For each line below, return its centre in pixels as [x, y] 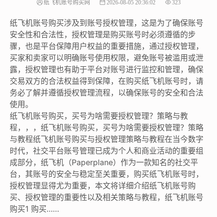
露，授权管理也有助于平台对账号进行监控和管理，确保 [107, 69]
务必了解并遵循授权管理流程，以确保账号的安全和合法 [107, 92]
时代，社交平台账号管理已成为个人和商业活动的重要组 [107, 150]
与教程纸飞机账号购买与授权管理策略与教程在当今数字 [107, 139]
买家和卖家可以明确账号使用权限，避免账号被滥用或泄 [107, 57]
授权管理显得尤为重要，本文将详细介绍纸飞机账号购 [103, 185]
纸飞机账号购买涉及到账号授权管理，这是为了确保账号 [107, 23]
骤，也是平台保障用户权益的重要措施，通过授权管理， [107, 46]
